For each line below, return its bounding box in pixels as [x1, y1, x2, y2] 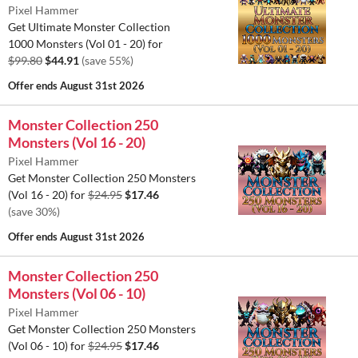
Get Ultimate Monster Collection [8, 19, 170, 34]
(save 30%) [8, 204, 60, 218]
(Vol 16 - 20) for [8, 187, 88, 201]
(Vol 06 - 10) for [8, 338, 88, 352]
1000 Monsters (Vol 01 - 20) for [8, 36, 163, 50]
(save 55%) [82, 53, 133, 67]
